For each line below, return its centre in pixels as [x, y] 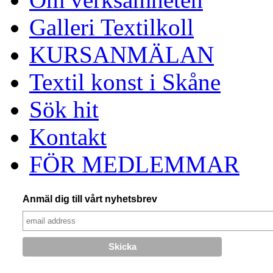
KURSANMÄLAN [122, 55]
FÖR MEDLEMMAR [134, 165]
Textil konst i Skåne [125, 82]
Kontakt [68, 137]
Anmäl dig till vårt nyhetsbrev [90, 199]
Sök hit [64, 110]
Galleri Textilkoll [112, 27]
